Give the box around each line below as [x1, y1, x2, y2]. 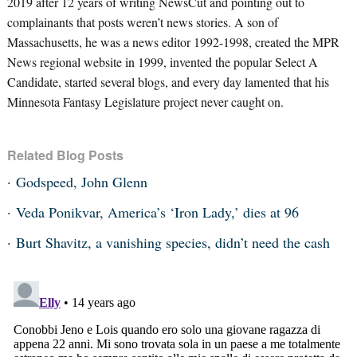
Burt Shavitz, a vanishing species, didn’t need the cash [15, 233, 330, 252]
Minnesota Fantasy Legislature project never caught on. [6, 93, 284, 110]
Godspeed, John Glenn [15, 172, 147, 191]
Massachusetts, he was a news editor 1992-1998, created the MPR [6, 33, 339, 50]
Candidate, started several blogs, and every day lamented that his [6, 73, 329, 90]
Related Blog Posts [6, 146, 124, 164]
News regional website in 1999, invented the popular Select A [6, 53, 318, 70]
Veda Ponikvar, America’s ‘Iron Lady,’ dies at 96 [15, 202, 299, 222]
